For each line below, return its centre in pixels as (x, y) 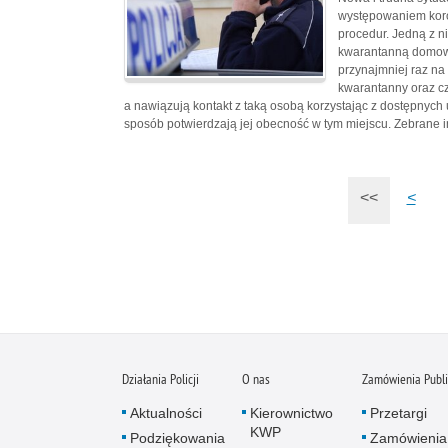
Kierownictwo (291, 412)
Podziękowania (177, 437)
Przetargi (398, 412)
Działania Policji (160, 378)
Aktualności (166, 412)
